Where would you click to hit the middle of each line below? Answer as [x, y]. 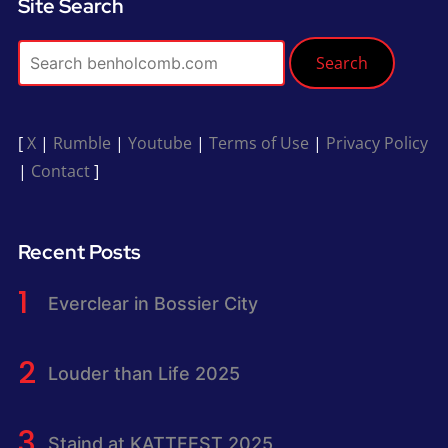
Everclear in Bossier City [152, 303]
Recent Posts [79, 252]
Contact [60, 171]
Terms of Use [258, 143]
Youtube [159, 143]
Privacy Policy [376, 143]
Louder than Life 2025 [143, 373]
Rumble [81, 143]
